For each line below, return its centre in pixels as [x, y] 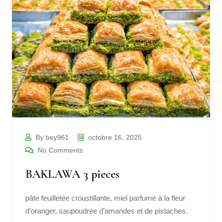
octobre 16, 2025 [114, 137]
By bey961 [51, 137]
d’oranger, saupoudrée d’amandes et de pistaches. [107, 211]
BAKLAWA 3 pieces [72, 174]
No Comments [59, 150]
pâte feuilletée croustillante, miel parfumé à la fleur [105, 198]
